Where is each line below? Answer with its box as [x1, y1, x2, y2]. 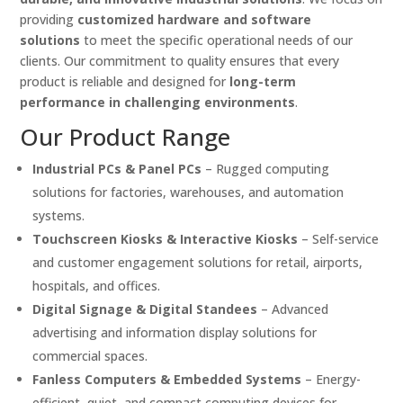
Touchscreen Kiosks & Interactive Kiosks [32, 230, 299, 248]
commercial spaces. [32, 347, 148, 365]
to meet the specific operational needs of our [80, 31, 354, 49]
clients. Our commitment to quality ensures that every [20, 52, 340, 70]
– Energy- [301, 371, 362, 389]
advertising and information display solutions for [32, 324, 318, 342]
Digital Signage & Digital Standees [32, 300, 258, 318]
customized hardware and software [77, 11, 312, 29]
